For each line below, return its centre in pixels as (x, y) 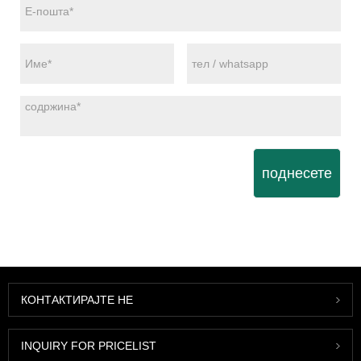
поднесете (297, 174)
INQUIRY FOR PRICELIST (89, 346)
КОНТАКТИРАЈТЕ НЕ (77, 300)
